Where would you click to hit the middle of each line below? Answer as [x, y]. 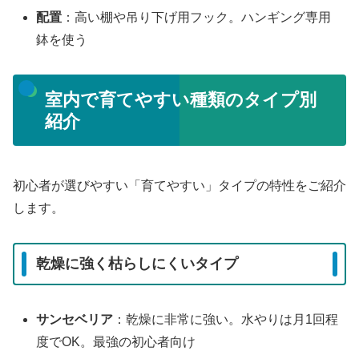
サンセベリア [75, 319]
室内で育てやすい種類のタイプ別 [180, 99]
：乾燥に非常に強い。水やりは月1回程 [226, 319]
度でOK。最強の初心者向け [116, 341]
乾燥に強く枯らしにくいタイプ [137, 264]
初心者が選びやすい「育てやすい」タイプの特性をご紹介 [179, 185]
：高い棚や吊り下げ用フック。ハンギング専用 [197, 18]
